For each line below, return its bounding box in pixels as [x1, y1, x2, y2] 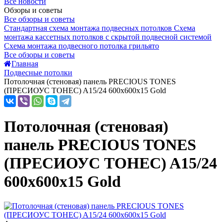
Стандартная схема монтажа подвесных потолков [4, 24, 172, 32]
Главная [11, 59, 38, 68]
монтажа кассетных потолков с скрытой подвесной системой [4, 33, 212, 41]
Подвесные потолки [4, 68, 72, 77]
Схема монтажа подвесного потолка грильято [4, 42, 159, 50]
